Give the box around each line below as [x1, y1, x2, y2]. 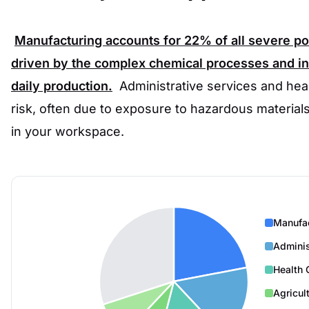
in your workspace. [11, 124, 124, 139]
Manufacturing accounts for [14, 33, 184, 48]
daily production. [11, 79, 112, 93]
